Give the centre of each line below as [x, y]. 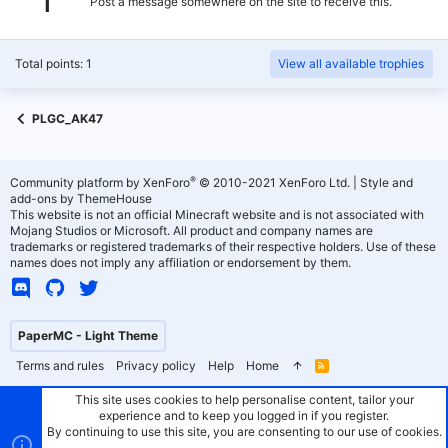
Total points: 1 [53, 63]
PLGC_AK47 [67, 118]
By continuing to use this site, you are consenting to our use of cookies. [244, 431]
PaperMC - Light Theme [88, 335]
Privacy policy [156, 365]
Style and [386, 182]
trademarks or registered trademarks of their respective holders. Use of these [223, 246]
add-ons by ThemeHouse [81, 198]
